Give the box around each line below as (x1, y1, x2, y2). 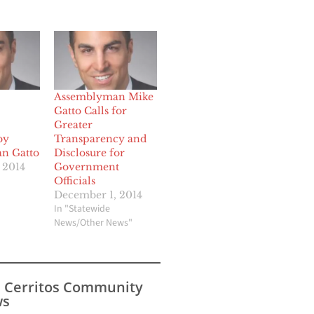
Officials (54, 174, 96, 187)
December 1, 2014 (54, 188, 143, 201)
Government (54, 160, 120, 173)
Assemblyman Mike (54, 90, 154, 103)
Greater (54, 118, 93, 131)
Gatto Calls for (54, 104, 128, 117)
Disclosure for (54, 146, 125, 159)
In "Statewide (54, 201, 111, 216)
